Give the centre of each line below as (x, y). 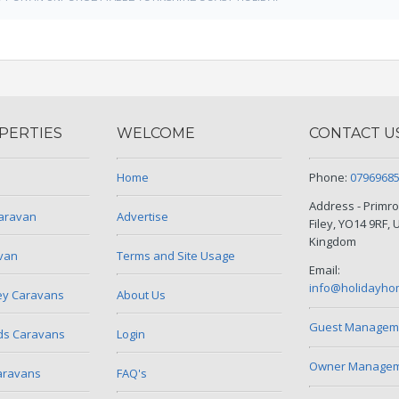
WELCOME (156, 133)
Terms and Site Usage (176, 256)
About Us (141, 295)
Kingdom (333, 241)
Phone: (330, 177)
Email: (325, 270)
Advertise (142, 216)
